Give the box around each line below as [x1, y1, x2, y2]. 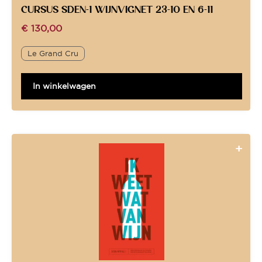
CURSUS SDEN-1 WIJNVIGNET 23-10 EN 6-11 [21, 3, 213, 15]
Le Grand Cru [27, 48, 78, 58]
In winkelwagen [33, 80, 96, 91]
